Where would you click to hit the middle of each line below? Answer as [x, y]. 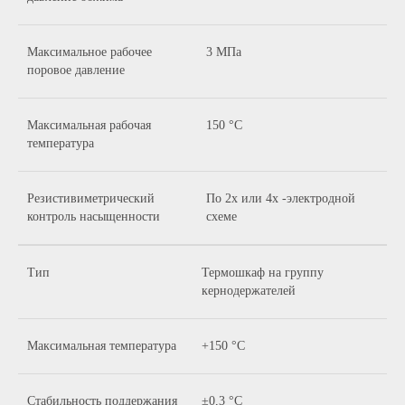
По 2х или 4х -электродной [281, 198]
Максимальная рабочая [89, 125]
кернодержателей [249, 291]
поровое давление [76, 70]
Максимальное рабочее [89, 52]
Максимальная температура [102, 346]
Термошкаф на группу [263, 273]
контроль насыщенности [94, 217]
